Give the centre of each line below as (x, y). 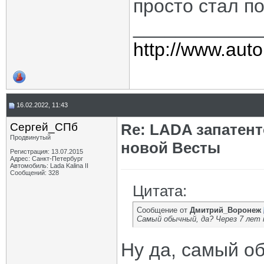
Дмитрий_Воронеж (225, 210)
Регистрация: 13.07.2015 (47, 151)
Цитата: (160, 191)
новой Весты (171, 148)
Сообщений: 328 (34, 173)
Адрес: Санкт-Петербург (47, 159)
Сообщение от (163, 210)
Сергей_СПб (44, 127)
